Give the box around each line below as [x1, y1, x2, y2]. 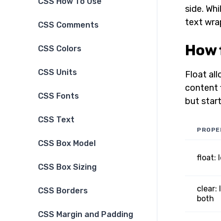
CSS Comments [38, 20, 99, 30]
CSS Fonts [38, 91, 79, 101]
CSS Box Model [38, 139, 96, 148]
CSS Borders [38, 186, 88, 196]
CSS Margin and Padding [38, 210, 133, 220]
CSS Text [38, 115, 74, 125]
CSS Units [38, 68, 77, 77]
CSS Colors [38, 44, 81, 54]
